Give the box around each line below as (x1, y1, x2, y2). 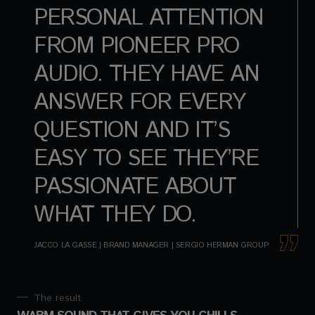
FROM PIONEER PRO (34, 30, 239, 63)
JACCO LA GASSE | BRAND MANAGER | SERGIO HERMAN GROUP (34, 239, 269, 251)
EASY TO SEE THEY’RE (34, 142, 259, 175)
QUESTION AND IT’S (34, 114, 230, 147)
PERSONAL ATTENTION (34, 1, 264, 34)
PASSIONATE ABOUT (34, 170, 236, 203)
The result (34, 290, 82, 305)
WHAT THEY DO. (34, 198, 196, 231)
